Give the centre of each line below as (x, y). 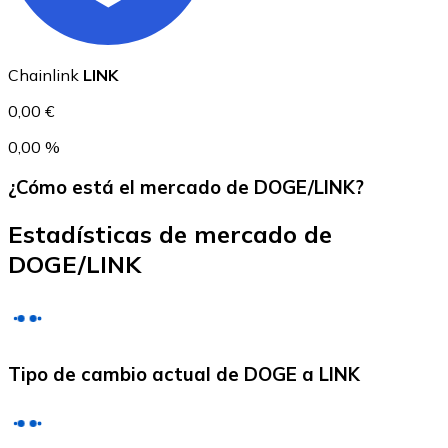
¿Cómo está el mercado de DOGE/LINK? (186, 187)
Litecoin (76, 285)
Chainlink (43, 74)
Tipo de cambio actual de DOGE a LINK (184, 373)
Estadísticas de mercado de (170, 234)
